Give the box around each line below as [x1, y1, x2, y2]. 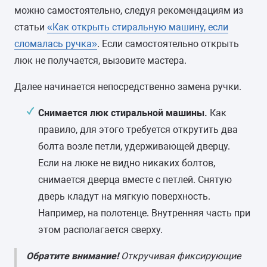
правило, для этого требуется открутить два [38, 124, 238, 135]
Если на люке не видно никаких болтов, [38, 157, 215, 169]
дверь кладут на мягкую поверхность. [38, 191, 210, 202]
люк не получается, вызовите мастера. [14, 55, 187, 66]
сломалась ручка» [14, 38, 97, 49]
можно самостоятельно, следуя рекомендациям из [14, 5, 243, 16]
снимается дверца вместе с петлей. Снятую [38, 174, 232, 185]
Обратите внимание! [26, 250, 119, 262]
